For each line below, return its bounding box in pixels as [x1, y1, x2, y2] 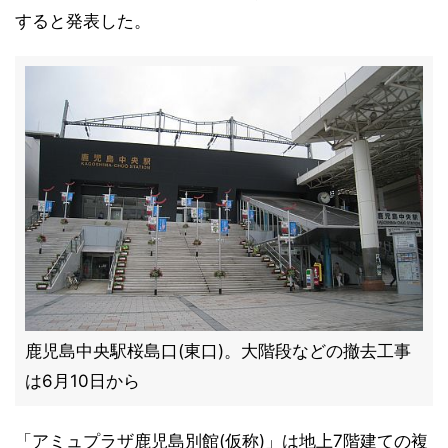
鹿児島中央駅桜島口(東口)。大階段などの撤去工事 [25, 341, 411, 361]
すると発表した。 [15, 11, 151, 31]
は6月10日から [25, 371, 140, 391]
